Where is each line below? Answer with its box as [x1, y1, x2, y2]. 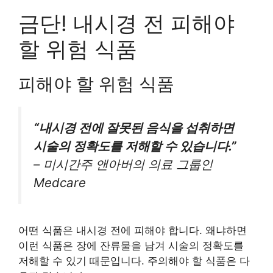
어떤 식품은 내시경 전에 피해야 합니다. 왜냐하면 [18, 224, 247, 236]
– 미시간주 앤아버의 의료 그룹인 [34, 157, 213, 172]
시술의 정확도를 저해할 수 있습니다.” [34, 138, 236, 154]
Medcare [34, 175, 86, 191]
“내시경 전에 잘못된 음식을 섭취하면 [34, 120, 234, 136]
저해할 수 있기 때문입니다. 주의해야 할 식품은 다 [18, 254, 250, 267]
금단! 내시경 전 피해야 [18, 10, 235, 37]
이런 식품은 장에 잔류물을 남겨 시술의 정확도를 [18, 239, 244, 252]
